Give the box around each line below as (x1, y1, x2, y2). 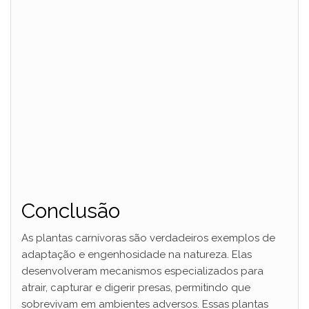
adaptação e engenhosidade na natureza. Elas (21, 248, 252, 261)
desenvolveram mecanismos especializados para (21, 265, 263, 278)
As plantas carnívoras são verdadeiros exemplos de (21, 232, 275, 245)
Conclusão (21, 199, 120, 223)
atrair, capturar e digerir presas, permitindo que (21, 281, 250, 295)
